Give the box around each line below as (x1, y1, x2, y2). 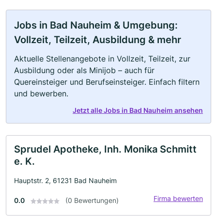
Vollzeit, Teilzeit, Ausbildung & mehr (14, 34, 181, 46)
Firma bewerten (154, 194, 203, 202)
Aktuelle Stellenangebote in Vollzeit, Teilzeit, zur (14, 54, 190, 63)
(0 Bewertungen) (65, 196, 119, 204)
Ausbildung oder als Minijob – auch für (14, 65, 155, 75)
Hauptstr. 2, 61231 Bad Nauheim (14, 176, 117, 185)
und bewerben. (14, 89, 68, 98)
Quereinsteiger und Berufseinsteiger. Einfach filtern (14, 77, 200, 87)
